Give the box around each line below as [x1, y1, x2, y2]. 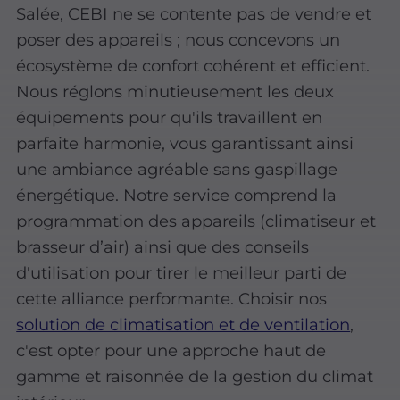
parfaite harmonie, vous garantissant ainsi [16, 132, 354, 154]
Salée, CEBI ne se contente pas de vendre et [16, 3, 372, 24]
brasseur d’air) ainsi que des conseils [16, 236, 310, 257]
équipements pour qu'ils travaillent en [16, 106, 323, 128]
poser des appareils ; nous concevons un [16, 29, 341, 50]
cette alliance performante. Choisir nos [16, 287, 328, 309]
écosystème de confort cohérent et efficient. [16, 54, 371, 76]
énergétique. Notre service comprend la [16, 184, 337, 205]
